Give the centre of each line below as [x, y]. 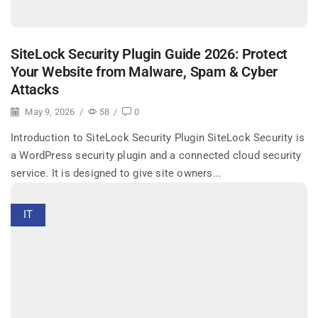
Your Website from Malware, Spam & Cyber [144, 72]
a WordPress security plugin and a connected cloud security [156, 155]
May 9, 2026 [49, 111]
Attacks [35, 89]
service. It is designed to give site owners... [116, 173]
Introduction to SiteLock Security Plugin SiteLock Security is [158, 137]
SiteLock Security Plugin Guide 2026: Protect [149, 54]
